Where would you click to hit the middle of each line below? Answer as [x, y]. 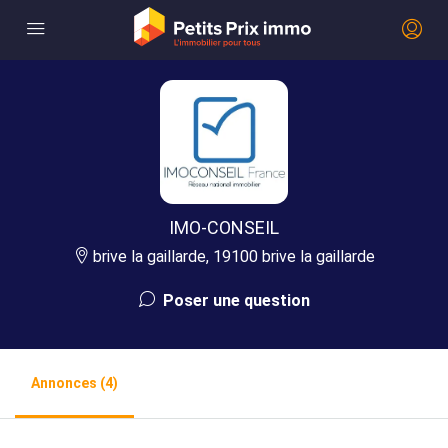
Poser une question [234, 301]
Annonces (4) [74, 383]
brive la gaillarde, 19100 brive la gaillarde [232, 257]
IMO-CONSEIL [224, 228]
